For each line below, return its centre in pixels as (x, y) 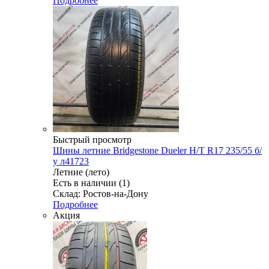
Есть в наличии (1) (91, 183)
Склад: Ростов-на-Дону (101, 194)
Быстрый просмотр (92, 140)
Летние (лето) (81, 172)
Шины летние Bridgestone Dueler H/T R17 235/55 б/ (157, 151)
